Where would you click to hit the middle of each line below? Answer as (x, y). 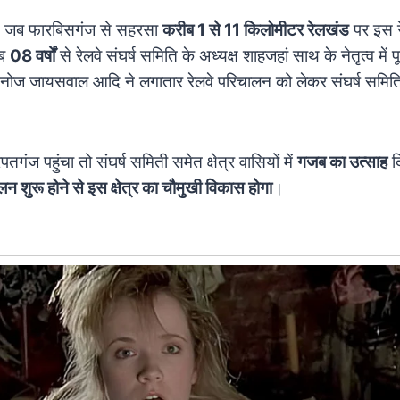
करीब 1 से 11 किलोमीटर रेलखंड (256, 30)
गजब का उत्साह (342, 162)
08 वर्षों (33, 56)
